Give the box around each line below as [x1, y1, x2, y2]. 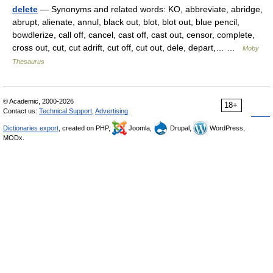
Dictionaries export [3, 124, 58, 132]
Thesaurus [12, 58, 44, 65]
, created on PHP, [58, 124, 112, 132]
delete [12, 4, 38, 14]
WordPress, [208, 124, 245, 132]
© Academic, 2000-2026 [3, 97, 74, 105]
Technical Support [39, 107, 92, 115]
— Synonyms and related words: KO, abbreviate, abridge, [38, 4, 263, 14]
